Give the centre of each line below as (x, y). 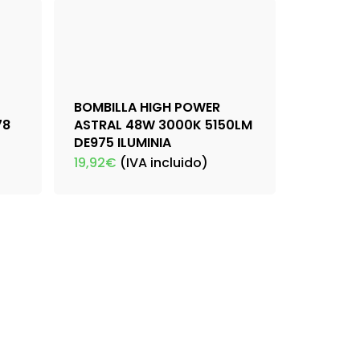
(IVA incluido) (164, 163)
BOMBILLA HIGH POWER (147, 108)
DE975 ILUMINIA (123, 143)
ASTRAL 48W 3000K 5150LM (163, 125)
